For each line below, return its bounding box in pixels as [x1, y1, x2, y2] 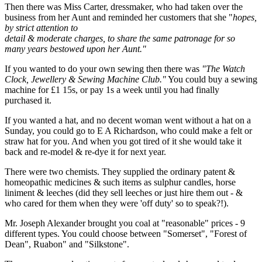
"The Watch [202, 63, 245, 74]
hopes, [233, 12, 257, 22]
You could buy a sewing [166, 74, 257, 84]
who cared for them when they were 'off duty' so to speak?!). [5, 198, 229, 208]
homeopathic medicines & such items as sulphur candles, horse [5, 177, 236, 187]
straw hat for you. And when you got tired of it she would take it [5, 136, 242, 146]
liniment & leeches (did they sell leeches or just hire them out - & [5, 187, 243, 198]
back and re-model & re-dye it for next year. [5, 146, 166, 157]
